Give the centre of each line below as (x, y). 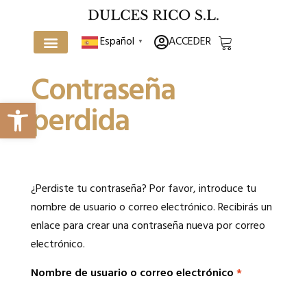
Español (117, 42)
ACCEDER (190, 42)
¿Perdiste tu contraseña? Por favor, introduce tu (143, 189)
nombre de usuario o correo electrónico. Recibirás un (151, 208)
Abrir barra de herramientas (11, 109)
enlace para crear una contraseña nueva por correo (148, 226)
